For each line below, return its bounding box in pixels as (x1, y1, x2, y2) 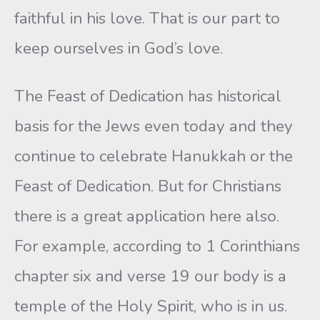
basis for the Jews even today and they (14, 115, 293, 137)
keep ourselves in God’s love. (14, 37, 223, 59)
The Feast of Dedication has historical (14, 85, 281, 107)
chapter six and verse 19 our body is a (14, 265, 286, 287)
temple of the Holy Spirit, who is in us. (14, 295, 287, 317)
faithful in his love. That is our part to (14, 7, 280, 29)
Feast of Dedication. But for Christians (14, 175, 281, 197)
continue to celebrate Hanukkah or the (14, 145, 293, 167)
